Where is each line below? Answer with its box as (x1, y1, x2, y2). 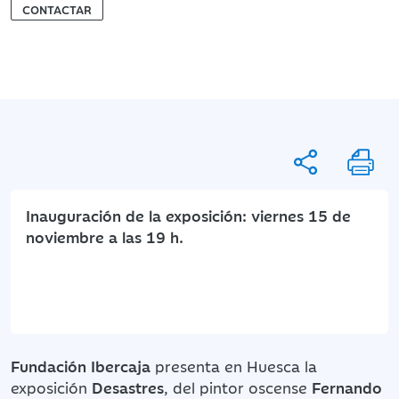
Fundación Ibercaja (11, 354, 151, 377)
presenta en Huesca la (151, 354, 317, 377)
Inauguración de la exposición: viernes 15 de (26, 204, 351, 226)
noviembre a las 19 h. (26, 225, 183, 248)
